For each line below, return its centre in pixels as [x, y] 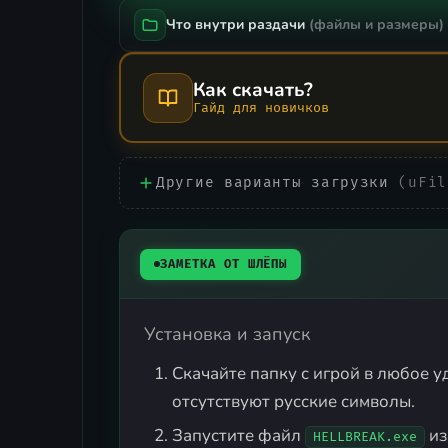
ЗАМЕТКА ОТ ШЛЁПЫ [224, 264]
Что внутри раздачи [237, 25]
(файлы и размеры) [376, 25]
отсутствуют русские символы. [293, 402]
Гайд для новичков [260, 108]
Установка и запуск [227, 334]
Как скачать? [253, 90]
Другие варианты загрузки [277, 183]
